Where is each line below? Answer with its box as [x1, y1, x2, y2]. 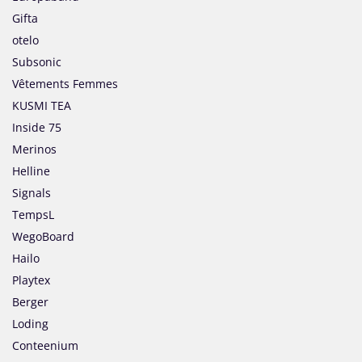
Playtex [12, 272, 50, 288]
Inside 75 [12, 120, 61, 136]
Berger [12, 294, 48, 310]
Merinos [12, 141, 57, 158]
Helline [12, 163, 50, 179]
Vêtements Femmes [12, 76, 118, 92]
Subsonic [12, 54, 61, 70]
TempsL [12, 207, 54, 223]
